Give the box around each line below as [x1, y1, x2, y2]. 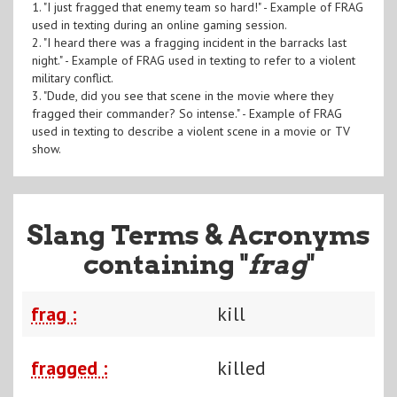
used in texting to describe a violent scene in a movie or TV [31, 122, 350, 139]
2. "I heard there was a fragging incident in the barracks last [31, 34, 346, 51]
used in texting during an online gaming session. [31, 16, 287, 33]
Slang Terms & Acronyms [27, 218, 370, 251]
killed [217, 354, 266, 380]
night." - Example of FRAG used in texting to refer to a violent [31, 51, 355, 68]
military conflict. [31, 69, 113, 86]
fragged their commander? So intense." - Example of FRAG [31, 105, 342, 121]
